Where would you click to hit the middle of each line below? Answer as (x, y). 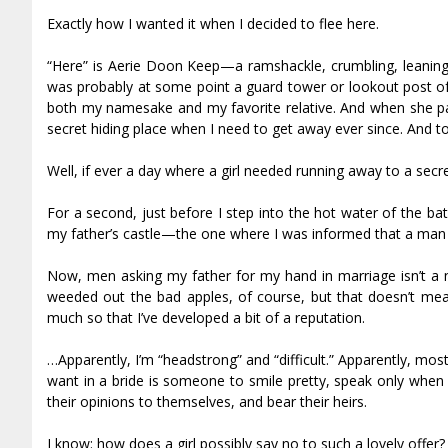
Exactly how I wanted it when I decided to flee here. (213, 23)
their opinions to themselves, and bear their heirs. (207, 401)
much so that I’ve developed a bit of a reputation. (206, 317)
